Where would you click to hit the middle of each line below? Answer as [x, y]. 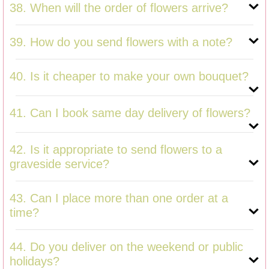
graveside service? [59, 164]
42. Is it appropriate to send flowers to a [116, 149]
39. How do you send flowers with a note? [121, 42]
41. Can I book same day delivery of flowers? [130, 113]
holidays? [35, 261]
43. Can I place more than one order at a [119, 198]
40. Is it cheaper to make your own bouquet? [129, 76]
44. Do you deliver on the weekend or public [126, 246]
